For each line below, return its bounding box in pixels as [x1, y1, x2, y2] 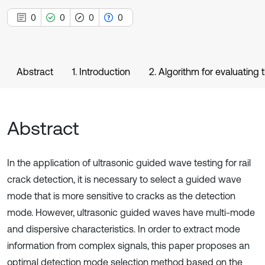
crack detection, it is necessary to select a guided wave [7, 174, 241, 185]
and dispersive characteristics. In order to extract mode [7, 224, 240, 234]
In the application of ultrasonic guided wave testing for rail [7, 157, 251, 168]
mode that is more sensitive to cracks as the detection [7, 190, 235, 201]
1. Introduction [72, 66, 130, 77]
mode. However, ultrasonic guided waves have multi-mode [7, 207, 255, 218]
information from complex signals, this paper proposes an [7, 240, 250, 251]
